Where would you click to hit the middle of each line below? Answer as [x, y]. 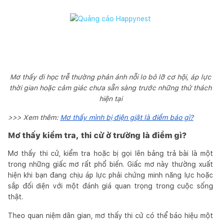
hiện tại [110, 98]
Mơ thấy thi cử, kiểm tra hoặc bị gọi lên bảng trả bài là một [110, 153]
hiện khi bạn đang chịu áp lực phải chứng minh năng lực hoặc [110, 175]
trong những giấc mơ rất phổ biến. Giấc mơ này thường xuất [110, 164]
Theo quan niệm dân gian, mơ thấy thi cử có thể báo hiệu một [110, 215]
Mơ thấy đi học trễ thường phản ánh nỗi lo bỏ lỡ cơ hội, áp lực [110, 77]
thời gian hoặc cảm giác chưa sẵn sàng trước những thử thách [110, 88]
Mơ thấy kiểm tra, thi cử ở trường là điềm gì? [97, 135]
